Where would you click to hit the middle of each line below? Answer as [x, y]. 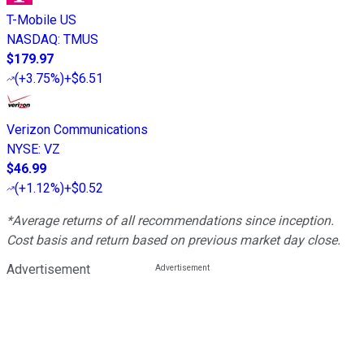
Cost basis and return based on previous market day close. [173, 240]
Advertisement [48, 269]
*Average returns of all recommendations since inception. [170, 220]
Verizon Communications [77, 129]
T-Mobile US [41, 19]
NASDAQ [32, 39]
